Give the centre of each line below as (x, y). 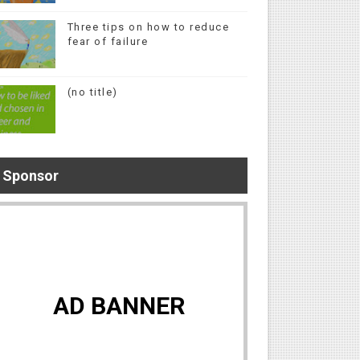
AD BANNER (119, 306)
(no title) (92, 92)
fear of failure (108, 41)
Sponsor (30, 176)
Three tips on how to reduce (148, 27)
